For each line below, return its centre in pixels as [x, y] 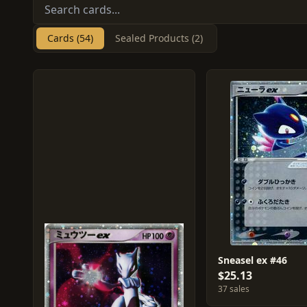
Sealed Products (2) [159, 38]
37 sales [233, 289]
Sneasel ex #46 [252, 260]
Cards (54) [70, 38]
